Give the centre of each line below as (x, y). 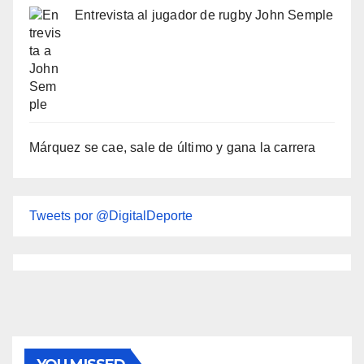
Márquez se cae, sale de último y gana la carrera (173, 148)
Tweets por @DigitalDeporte (111, 216)
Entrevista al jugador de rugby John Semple (204, 15)
